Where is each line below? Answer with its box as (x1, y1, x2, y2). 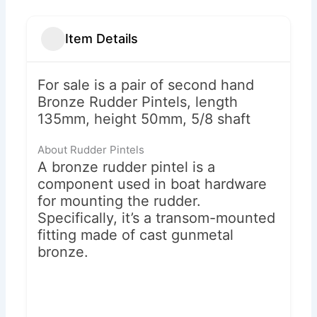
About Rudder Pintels (38, 142, 145, 156)
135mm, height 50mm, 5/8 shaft (38, 110, 251, 127)
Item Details (65, 31, 139, 47)
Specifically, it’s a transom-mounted (38, 209, 276, 226)
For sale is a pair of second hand (38, 76, 255, 93)
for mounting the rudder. (38, 192, 202, 209)
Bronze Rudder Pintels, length (38, 93, 238, 110)
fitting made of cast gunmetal (38, 226, 234, 243)
